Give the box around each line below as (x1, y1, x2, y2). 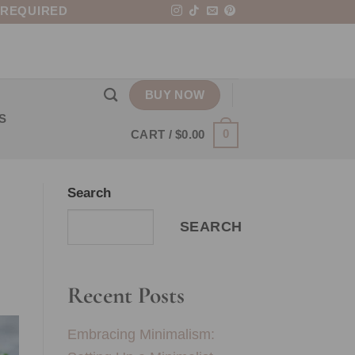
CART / (131, 128, 176, 142)
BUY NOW (144, 87, 205, 101)
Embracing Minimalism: (67, 325, 215, 342)
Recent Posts (67, 281, 185, 309)
